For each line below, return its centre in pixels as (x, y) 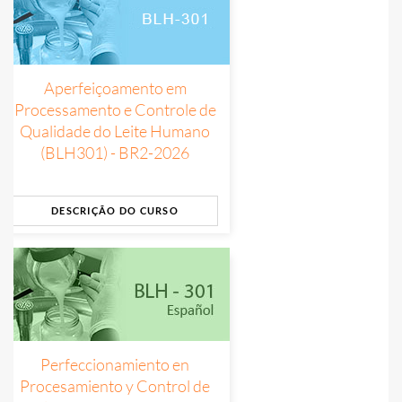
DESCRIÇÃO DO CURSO (114, 211)
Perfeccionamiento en (115, 365)
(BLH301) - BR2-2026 (115, 153)
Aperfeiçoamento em (115, 88)
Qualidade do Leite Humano (115, 131)
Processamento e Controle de (115, 110)
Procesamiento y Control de (115, 386)
